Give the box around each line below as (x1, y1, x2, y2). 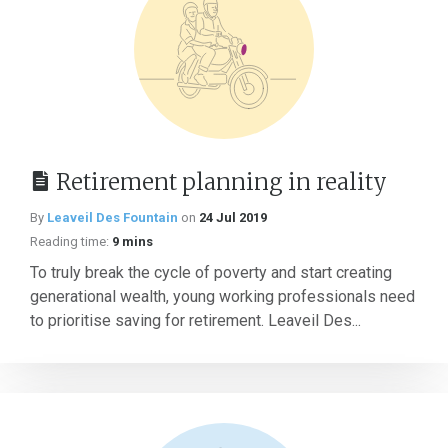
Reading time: (30, 234, 109, 249)
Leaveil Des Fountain (47, 210, 178, 225)
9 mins (112, 234, 153, 249)
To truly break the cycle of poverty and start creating (30, 263, 392, 282)
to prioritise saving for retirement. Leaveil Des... (30, 311, 361, 330)
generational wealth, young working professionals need (30, 287, 415, 306)
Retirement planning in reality (56, 168, 387, 196)
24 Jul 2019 (199, 210, 267, 225)
